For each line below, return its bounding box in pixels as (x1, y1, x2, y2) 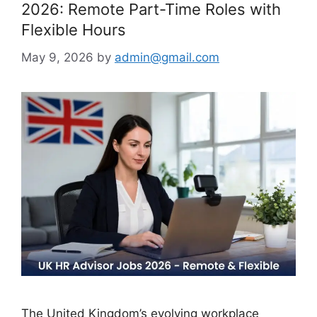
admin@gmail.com (115, 50, 219, 64)
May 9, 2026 (21, 50, 93, 64)
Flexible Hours (21, 21, 126, 39)
